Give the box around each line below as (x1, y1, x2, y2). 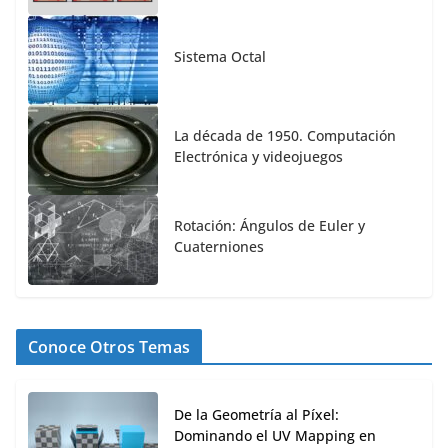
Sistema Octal (174, 46, 266, 66)
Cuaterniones (174, 237, 264, 257)
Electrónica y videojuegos (174, 147, 343, 167)
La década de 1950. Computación (174, 126, 396, 146)
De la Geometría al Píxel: (174, 405, 339, 425)
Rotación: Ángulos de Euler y (174, 216, 365, 236)
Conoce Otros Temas (28, 336, 190, 359)
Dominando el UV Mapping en (174, 426, 376, 446)
